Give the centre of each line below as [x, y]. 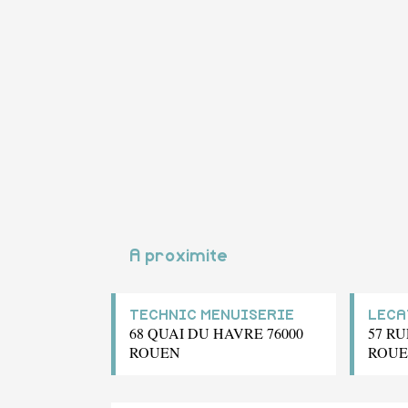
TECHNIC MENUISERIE [212, 315]
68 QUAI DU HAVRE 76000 [216, 332]
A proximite [178, 256]
